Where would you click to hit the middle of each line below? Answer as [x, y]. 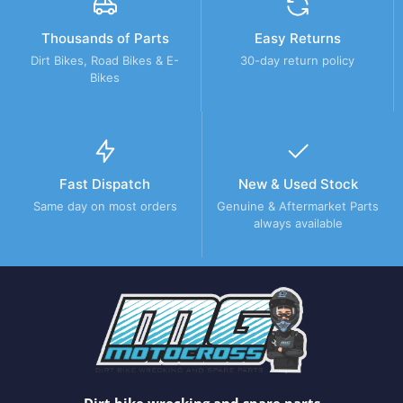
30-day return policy [297, 61]
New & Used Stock [298, 184]
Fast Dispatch [105, 184]
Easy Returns [297, 39]
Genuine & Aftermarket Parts [298, 206]
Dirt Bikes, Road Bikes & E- [105, 61]
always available [298, 224]
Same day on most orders [105, 206]
